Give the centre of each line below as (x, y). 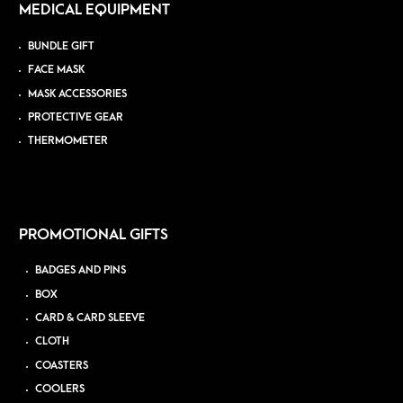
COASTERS (62, 365)
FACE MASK (56, 70)
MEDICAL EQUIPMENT (94, 10)
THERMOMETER (67, 141)
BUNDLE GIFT (61, 46)
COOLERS (60, 390)
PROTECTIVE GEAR (75, 117)
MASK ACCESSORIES (77, 94)
